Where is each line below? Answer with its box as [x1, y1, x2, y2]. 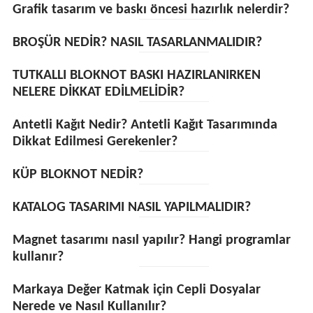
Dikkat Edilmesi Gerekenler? [12, 135, 177, 149]
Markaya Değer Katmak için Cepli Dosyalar [12, 283, 261, 297]
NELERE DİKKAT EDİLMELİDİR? [12, 85, 184, 99]
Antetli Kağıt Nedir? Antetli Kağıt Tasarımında [12, 118, 277, 132]
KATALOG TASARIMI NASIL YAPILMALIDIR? [12, 201, 251, 214]
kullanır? [12, 250, 64, 264]
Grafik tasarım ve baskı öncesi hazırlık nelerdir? [12, 3, 289, 17]
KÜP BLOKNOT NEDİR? [12, 168, 143, 182]
